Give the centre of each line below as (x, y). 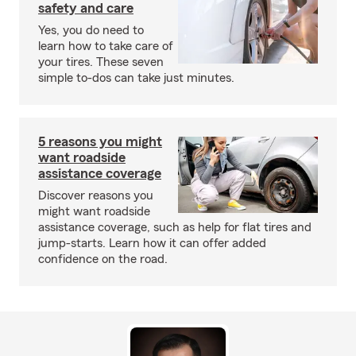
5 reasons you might (100, 141)
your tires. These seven (101, 62)
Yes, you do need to (91, 30)
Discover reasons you (96, 195)
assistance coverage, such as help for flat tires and (175, 227)
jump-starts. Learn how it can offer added (152, 243)
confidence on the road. (103, 259)
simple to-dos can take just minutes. (136, 78)
